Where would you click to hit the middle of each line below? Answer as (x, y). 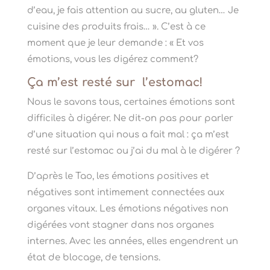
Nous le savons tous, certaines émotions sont (131, 102)
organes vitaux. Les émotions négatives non (127, 209)
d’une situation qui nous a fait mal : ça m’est (128, 135)
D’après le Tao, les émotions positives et (118, 177)
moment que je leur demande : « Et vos (115, 43)
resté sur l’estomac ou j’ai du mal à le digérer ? (133, 151)
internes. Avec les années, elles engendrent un (132, 242)
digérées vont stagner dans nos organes (120, 225)
